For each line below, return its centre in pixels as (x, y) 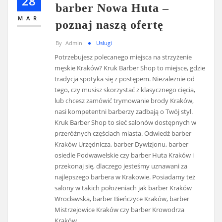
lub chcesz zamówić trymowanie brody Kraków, (124, 101)
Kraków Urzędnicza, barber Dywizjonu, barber (122, 144)
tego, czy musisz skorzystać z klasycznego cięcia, (125, 90)
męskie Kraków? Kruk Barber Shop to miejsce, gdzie (130, 68)
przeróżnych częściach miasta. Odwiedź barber (123, 134)
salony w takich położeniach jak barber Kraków (123, 188)
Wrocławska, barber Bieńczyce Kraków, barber (122, 199)
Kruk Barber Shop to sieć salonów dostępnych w (126, 123)
